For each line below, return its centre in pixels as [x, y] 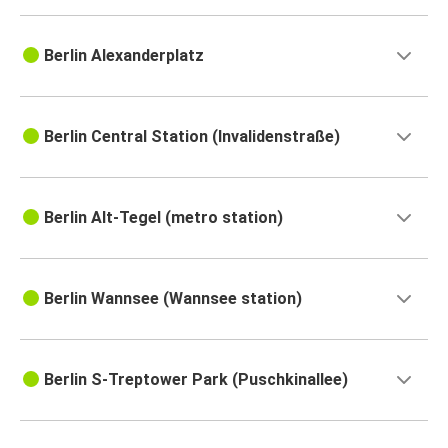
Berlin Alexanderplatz [124, 56]
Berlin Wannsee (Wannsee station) [173, 299]
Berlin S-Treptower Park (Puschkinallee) [196, 380]
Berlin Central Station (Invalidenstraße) [192, 137]
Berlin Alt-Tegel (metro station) [163, 218]
